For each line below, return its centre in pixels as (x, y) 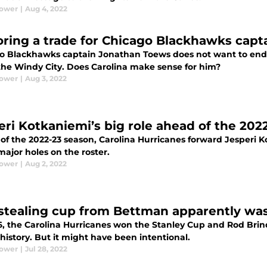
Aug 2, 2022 (46, 164)
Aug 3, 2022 (46, 79)
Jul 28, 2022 (46, 249)
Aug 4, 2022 (46, 9)
